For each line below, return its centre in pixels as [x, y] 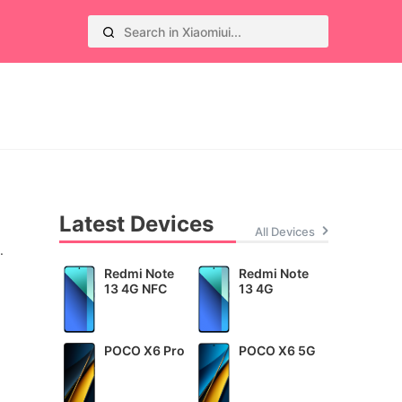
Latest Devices [136, 224]
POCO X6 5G [277, 351]
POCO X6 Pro [144, 351]
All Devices [285, 232]
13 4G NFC [136, 289]
